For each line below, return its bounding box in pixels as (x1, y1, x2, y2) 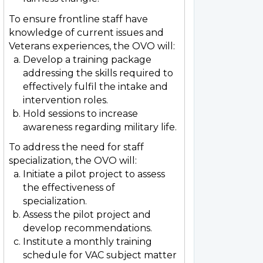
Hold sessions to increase (23, 107, 138, 119)
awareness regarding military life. (23, 121, 177, 133)
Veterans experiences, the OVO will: (9, 40, 175, 52)
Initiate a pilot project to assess (23, 168, 165, 180)
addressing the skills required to (23, 67, 173, 79)
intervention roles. (23, 94, 108, 106)
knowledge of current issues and (9, 26, 164, 38)
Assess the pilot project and (23, 209, 151, 220)
